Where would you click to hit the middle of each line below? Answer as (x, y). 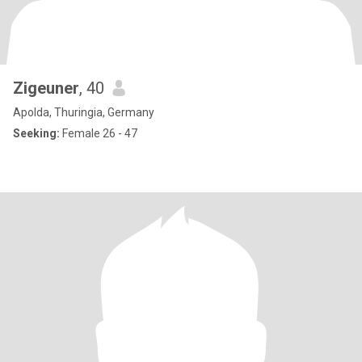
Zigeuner (46, 88)
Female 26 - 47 (99, 133)
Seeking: (36, 133)
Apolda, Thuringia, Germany (84, 112)
